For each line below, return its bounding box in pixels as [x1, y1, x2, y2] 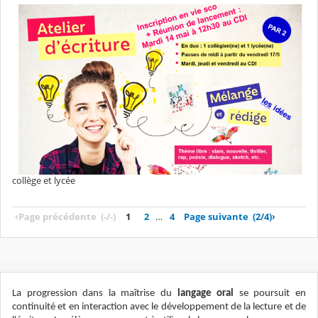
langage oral [172, 287, 234, 299]
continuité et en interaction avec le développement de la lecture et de [12, 301, 306, 312]
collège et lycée [12, 173, 75, 187]
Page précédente [18, 209, 97, 223]
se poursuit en [234, 287, 307, 299]
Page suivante [184, 209, 248, 223]
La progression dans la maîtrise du [12, 287, 172, 299]
